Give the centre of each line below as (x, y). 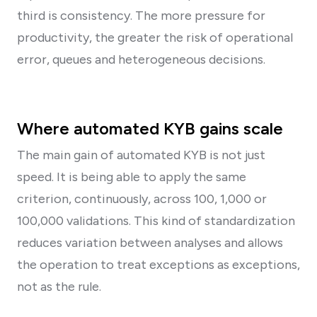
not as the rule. (59, 286)
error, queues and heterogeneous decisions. (141, 59)
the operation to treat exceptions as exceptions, (158, 264)
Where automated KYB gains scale (150, 128)
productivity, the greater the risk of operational (155, 37)
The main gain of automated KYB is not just (141, 155)
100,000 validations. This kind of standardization (156, 220)
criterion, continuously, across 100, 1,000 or (142, 198)
